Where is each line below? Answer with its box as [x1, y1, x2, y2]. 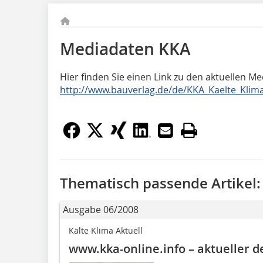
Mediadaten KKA [60, 38, 191, 60]
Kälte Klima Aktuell [69, 225, 143, 236]
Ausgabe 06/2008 [63, 203, 139, 216]
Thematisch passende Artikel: [60, 174, 261, 193]
